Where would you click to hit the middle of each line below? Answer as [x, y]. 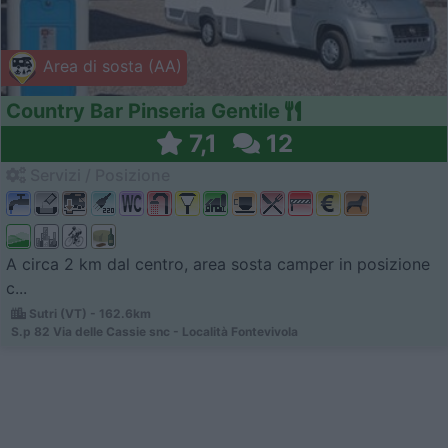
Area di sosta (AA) [110, 66]
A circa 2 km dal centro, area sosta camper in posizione [218, 263]
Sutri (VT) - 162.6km [88, 313]
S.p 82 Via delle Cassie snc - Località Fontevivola [154, 331]
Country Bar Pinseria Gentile [143, 111]
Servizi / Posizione [98, 175]
